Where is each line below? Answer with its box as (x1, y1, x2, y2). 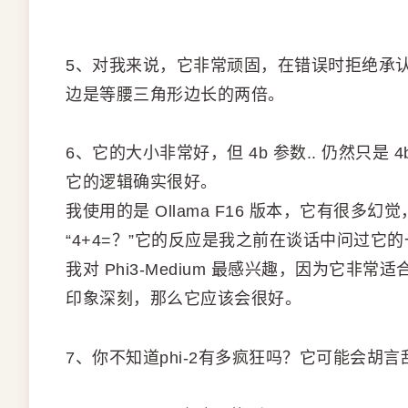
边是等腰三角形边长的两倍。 (66, 85, 285, 104)
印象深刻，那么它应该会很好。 (66, 290, 301, 309)
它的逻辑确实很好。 (66, 173, 218, 192)
